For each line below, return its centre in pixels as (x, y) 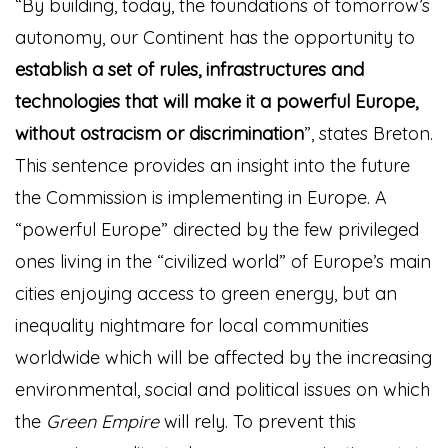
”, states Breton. (368, 133)
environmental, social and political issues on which (222, 389)
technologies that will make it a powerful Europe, (216, 101)
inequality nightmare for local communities (192, 325)
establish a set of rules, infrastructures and (189, 69)
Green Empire (102, 421)
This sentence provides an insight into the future (212, 165)
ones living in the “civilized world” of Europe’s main (223, 261)
